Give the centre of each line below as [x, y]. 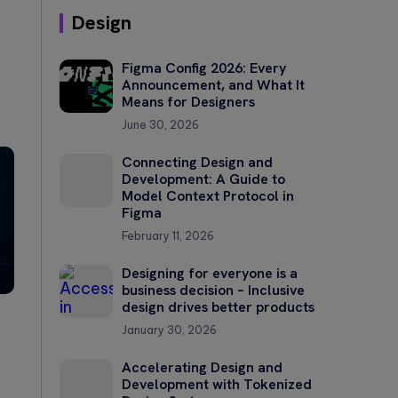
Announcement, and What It [213, 84]
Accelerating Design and [202, 367]
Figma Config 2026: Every [204, 68]
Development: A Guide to [203, 179]
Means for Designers [188, 101]
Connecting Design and [197, 162]
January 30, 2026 [169, 330]
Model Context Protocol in [208, 195]
